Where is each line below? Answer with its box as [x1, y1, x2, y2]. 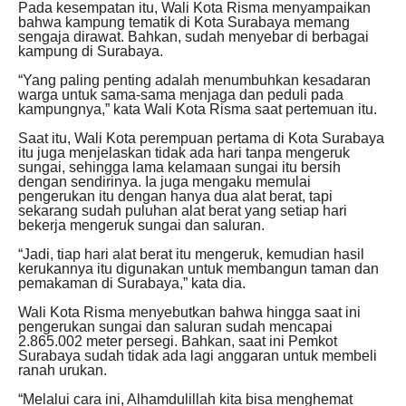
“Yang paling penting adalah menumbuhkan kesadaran [18, 72, 371, 89]
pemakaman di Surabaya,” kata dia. [18, 275, 246, 292]
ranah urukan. [18, 362, 107, 379]
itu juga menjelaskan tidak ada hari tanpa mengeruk [18, 145, 350, 161]
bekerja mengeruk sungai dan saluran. [18, 217, 265, 234]
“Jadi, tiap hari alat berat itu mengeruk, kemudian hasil [18, 246, 364, 263]
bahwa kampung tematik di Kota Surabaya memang [18, 14, 350, 31]
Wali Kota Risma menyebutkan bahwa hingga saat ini [18, 304, 361, 321]
